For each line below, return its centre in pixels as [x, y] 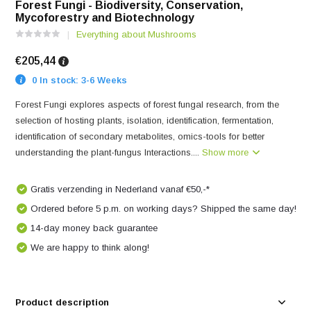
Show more [227, 152]
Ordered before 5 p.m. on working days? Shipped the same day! [164, 209]
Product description [62, 302]
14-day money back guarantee [94, 228]
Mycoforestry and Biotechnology [105, 18]
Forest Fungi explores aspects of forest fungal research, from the [148, 104]
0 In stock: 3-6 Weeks [78, 80]
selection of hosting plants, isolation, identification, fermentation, [145, 120]
